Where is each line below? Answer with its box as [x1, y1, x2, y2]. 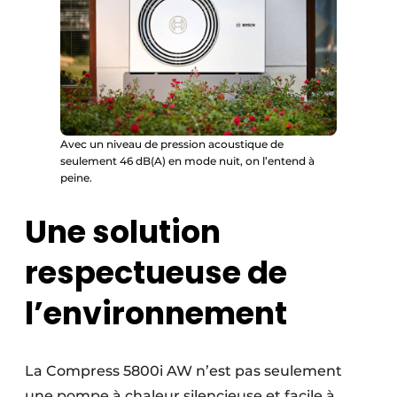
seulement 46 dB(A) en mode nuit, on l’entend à [60, 154, 315, 168]
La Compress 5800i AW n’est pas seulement [25, 362, 342, 380]
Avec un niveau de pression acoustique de [60, 137, 284, 152]
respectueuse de [25, 251, 287, 295]
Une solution [25, 210, 221, 254]
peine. [60, 171, 92, 185]
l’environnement [25, 292, 287, 336]
